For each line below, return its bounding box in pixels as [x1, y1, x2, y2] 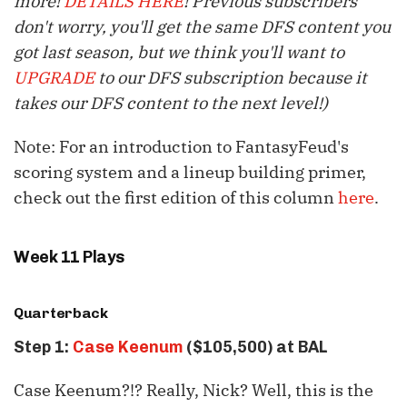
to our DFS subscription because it [98, 67, 367, 89]
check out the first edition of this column [14, 187, 338, 209]
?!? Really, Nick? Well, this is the [122, 380, 373, 402]
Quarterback [14, 304, 108, 323]
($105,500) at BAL [183, 337, 327, 358]
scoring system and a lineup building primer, [14, 162, 366, 184]
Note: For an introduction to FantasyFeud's [14, 136, 349, 158]
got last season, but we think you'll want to [14, 42, 344, 64]
